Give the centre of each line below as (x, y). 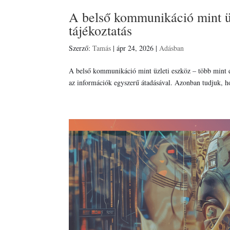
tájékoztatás (101, 31)
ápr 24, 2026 (135, 48)
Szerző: (81, 48)
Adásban (172, 48)
